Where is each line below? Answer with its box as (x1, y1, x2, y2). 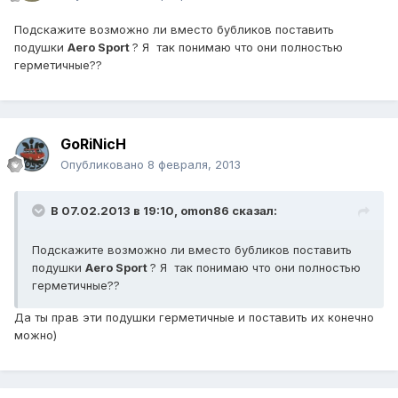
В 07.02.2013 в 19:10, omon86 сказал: (51, 203, 277, 219)
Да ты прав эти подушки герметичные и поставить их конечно (14, 310, 374, 325)
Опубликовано (60, 157, 147, 172)
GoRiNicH (60, 135, 126, 154)
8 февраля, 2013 (147, 157, 241, 172)
